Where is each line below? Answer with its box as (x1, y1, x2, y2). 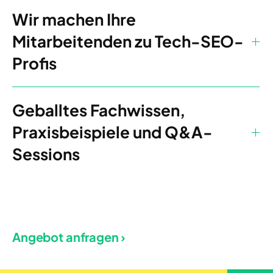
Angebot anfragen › (12, 229, 126, 244)
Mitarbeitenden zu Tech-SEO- (12, 31, 244, 52)
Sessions (12, 144, 80, 165)
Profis (12, 53, 57, 74)
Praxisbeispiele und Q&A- (12, 122, 213, 143)
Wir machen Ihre (12, 9, 136, 30)
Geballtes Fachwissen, (12, 100, 185, 121)
